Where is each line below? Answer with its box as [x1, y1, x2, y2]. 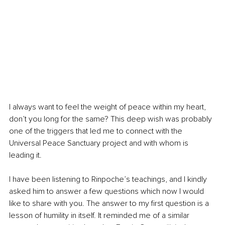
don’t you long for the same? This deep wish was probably [9, 114, 214, 124]
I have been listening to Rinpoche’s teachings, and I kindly [9, 174, 209, 184]
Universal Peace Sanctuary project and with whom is [9, 138, 190, 148]
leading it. [9, 150, 44, 160]
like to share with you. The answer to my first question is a [9, 198, 211, 208]
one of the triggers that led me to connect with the [9, 126, 184, 136]
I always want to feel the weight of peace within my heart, [9, 101, 208, 112]
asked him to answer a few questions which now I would [9, 186, 206, 196]
